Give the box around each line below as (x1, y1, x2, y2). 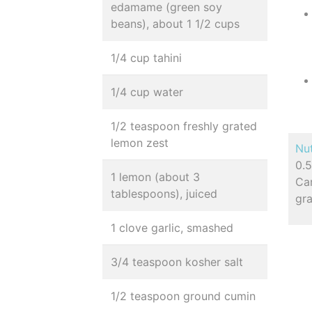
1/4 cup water (111, 85, 183, 99)
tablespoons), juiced (111, 187, 217, 201)
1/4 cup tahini (111, 51, 182, 65)
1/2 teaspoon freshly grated (111, 119, 257, 133)
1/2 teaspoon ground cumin (111, 289, 256, 303)
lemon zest (111, 136, 169, 150)
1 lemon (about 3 (111, 170, 200, 184)
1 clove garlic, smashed (111, 221, 233, 235)
